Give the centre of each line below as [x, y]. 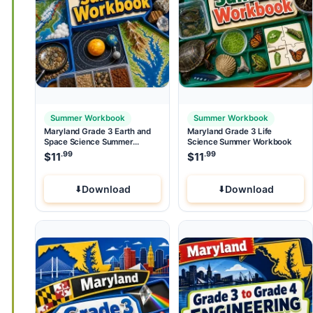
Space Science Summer [89, 141]
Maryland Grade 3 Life [230, 131]
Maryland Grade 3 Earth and [97, 131]
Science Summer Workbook [240, 141]
